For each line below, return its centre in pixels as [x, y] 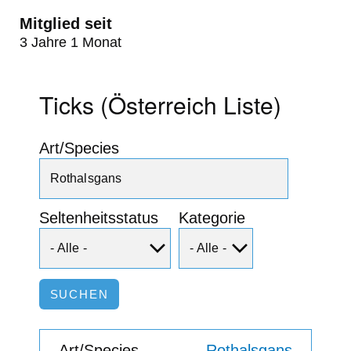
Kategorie [212, 218]
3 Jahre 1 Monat [71, 42]
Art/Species [79, 148]
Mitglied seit [66, 23]
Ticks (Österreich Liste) [160, 104]
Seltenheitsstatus [99, 218]
